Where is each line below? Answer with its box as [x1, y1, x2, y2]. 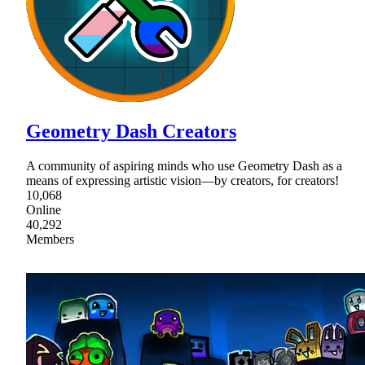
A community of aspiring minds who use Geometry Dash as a [26, 159, 342, 174]
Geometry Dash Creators [26, 121, 236, 143]
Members [26, 232, 74, 247]
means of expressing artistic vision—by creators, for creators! [26, 174, 339, 188]
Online [26, 203, 61, 218]
